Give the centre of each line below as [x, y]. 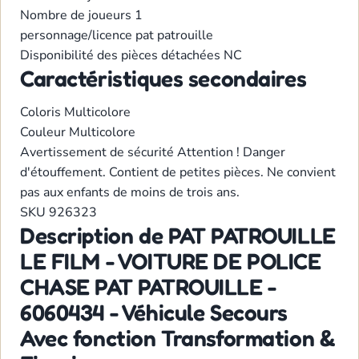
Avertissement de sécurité [99, 153]
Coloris [42, 113]
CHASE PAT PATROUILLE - [149, 287]
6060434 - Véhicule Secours [154, 313]
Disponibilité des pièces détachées [122, 56]
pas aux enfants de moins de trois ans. [130, 193]
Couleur [44, 133]
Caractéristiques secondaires [163, 79]
